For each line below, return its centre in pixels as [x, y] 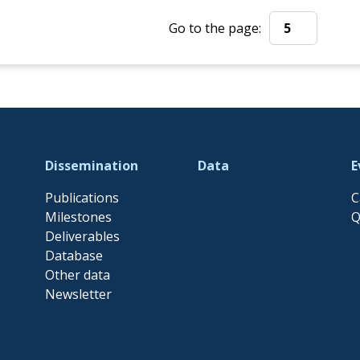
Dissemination [91, 166]
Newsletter [78, 294]
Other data [77, 275]
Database [74, 256]
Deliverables [82, 236]
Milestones [78, 217]
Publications [82, 198]
